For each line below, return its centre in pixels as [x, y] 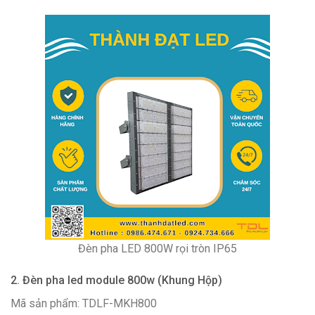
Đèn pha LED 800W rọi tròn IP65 [157, 249]
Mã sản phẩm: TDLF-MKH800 [84, 304]
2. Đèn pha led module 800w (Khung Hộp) [116, 281]
